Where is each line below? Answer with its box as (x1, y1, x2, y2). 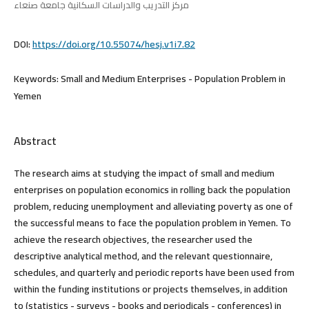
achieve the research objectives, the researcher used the (13, 230, 252, 248)
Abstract (13, 130, 57, 151)
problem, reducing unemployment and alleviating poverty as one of (13, 197, 293, 215)
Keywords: (13, 69, 61, 88)
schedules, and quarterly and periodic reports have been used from (13, 263, 295, 281)
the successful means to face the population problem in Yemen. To (13, 213, 291, 232)
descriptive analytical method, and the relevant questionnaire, (13, 246, 272, 265)
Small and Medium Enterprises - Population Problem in (60, 69, 286, 88)
